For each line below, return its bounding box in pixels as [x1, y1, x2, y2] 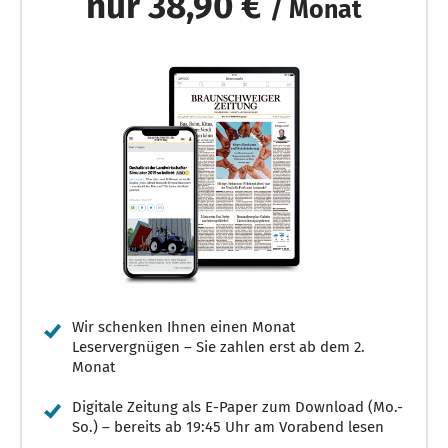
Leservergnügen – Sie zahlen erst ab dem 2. [72, 337, 365, 356]
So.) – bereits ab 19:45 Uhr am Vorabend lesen [72, 417, 384, 436]
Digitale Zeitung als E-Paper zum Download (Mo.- [72, 397, 403, 416]
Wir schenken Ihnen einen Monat [72, 317, 295, 336]
